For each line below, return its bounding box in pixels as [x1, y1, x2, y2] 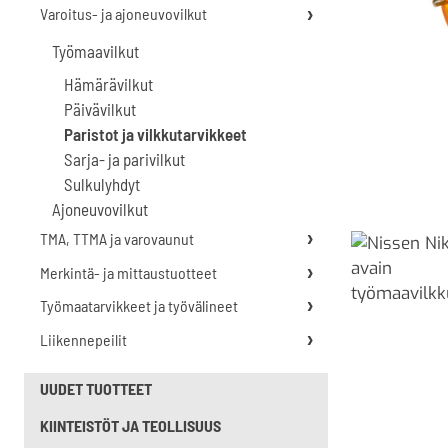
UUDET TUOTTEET [40, 379, 152, 399]
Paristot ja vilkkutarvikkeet [64, 124, 247, 145]
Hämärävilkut [64, 74, 153, 95]
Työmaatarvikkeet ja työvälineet [40, 296, 238, 316]
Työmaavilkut [52, 41, 139, 62]
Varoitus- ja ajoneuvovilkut [40, 4, 207, 24]
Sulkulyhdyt [64, 174, 140, 195]
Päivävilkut [64, 99, 136, 120]
